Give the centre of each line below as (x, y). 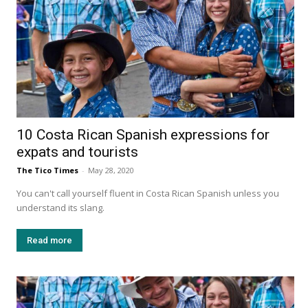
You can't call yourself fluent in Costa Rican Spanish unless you (148, 194)
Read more (49, 241)
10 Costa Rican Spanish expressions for (143, 135)
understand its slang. (62, 208)
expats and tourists (77, 152)
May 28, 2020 (111, 170)
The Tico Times (47, 170)
